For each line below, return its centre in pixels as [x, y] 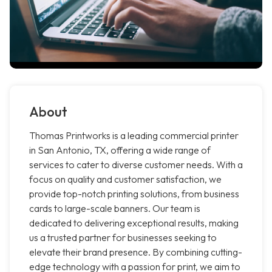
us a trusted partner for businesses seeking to [123, 238]
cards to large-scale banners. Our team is [115, 209]
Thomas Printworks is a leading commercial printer [134, 136]
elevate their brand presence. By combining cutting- [136, 252]
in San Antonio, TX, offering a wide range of [120, 150]
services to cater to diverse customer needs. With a [136, 165]
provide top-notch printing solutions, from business [134, 194]
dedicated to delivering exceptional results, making [134, 223]
